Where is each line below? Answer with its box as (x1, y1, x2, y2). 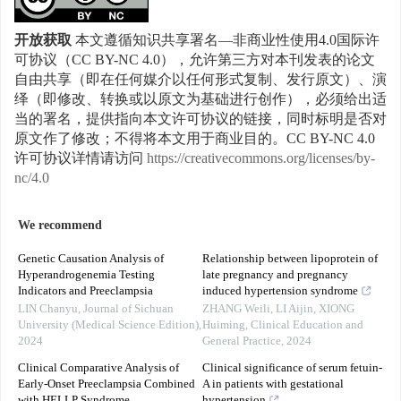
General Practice (202, 335, 281, 349)
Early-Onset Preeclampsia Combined (18, 378, 195, 392)
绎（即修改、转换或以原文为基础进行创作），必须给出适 (14, 91, 387, 109)
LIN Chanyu (18, 303, 78, 317)
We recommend (18, 218, 102, 234)
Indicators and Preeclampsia (18, 285, 153, 299)
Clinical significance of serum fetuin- (202, 362, 382, 376)
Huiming (202, 319, 245, 333)
